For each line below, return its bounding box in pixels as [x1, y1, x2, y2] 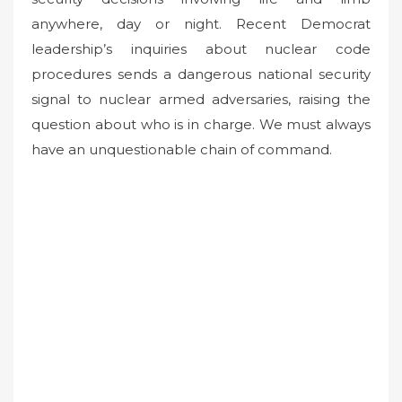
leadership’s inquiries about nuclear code [31, 40, 371, 58]
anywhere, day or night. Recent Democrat [31, 15, 371, 33]
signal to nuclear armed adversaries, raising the [31, 91, 371, 109]
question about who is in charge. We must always [31, 116, 371, 134]
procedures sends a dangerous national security [31, 66, 371, 83]
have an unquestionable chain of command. [31, 141, 332, 159]
